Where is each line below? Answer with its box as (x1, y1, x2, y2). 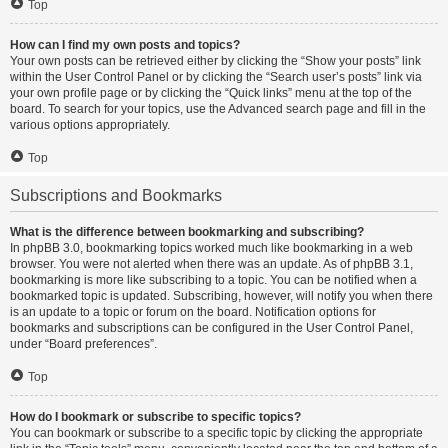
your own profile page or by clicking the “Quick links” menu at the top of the (10, 86, 412, 100)
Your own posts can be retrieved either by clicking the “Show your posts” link (10, 54, 421, 68)
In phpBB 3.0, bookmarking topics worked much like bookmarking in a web (10, 241, 413, 255)
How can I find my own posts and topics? (10, 38, 240, 52)
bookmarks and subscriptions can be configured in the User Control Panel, (10, 321, 413, 335)
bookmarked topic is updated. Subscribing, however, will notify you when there (10, 289, 433, 303)
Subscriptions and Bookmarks (10, 187, 222, 204)
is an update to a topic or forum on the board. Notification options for (10, 305, 376, 319)
